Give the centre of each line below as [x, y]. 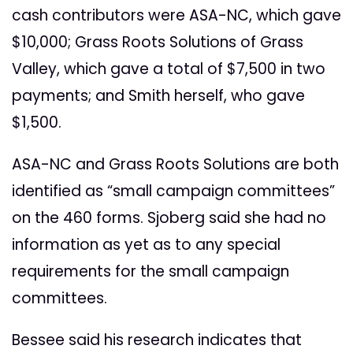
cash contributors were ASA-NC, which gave [176, 16]
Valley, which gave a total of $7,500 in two [169, 69]
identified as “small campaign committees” [173, 191]
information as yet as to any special [146, 245]
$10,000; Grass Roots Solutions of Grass [158, 43]
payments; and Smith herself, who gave [158, 96]
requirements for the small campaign [150, 272]
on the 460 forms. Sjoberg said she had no [169, 218]
